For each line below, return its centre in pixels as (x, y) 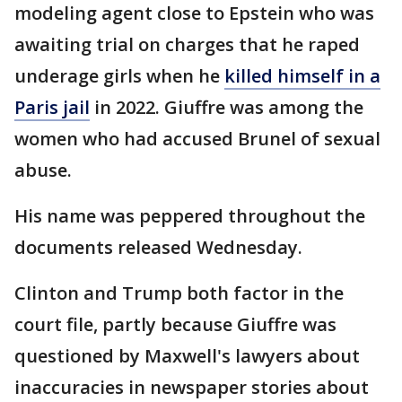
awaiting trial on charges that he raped (187, 44)
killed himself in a (302, 75)
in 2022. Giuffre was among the (227, 107)
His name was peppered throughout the (190, 215)
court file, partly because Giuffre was (175, 324)
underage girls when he (119, 75)
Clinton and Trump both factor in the (179, 293)
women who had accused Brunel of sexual (197, 138)
